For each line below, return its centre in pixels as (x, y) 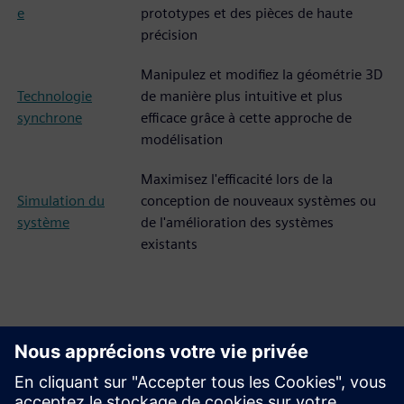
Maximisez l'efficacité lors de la (237, 179)
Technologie (55, 96)
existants (169, 244)
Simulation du (61, 201)
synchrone (50, 118)
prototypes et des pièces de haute (247, 13)
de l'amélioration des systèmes (237, 222)
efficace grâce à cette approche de (246, 118)
